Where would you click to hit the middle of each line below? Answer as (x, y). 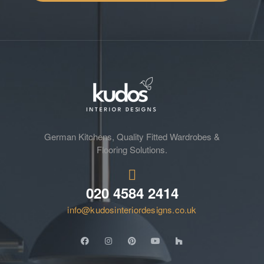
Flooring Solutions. (132, 149)
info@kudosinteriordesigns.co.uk (132, 209)
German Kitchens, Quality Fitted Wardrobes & (132, 136)
